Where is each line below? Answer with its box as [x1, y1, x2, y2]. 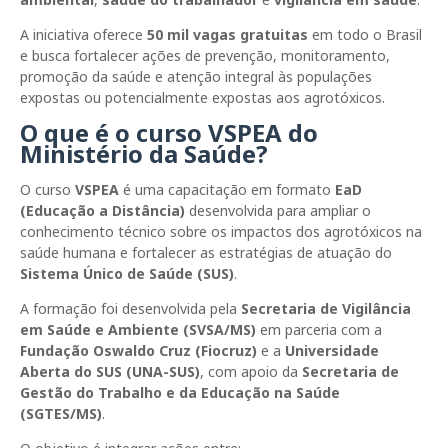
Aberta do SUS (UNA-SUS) [20, 361, 200, 381]
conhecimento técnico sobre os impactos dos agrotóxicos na [20, 221, 422, 241]
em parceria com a [256, 319, 382, 339]
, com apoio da [200, 361, 302, 381]
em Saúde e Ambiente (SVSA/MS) [20, 319, 256, 339]
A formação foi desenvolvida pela [20, 298, 241, 318]
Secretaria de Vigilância [241, 298, 411, 318]
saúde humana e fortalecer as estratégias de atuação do [20, 242, 392, 262]
